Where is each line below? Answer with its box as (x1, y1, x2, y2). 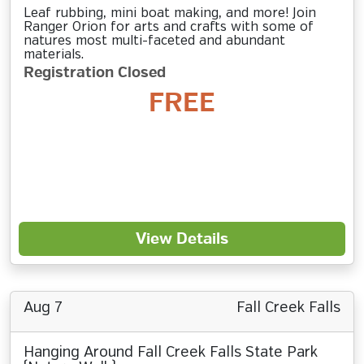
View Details (136, 229, 228, 249)
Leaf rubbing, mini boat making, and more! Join (24, 6, 316, 20)
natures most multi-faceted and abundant (24, 34, 285, 48)
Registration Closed (24, 63, 166, 82)
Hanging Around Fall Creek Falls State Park (24, 345, 318, 360)
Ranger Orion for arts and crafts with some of (24, 20, 314, 34)
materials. (24, 48, 84, 62)
